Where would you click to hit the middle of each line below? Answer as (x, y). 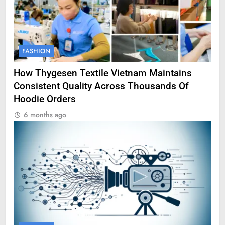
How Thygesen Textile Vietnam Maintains (103, 74)
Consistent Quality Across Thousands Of (101, 87)
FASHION (36, 51)
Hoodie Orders (45, 100)
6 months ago (45, 115)
